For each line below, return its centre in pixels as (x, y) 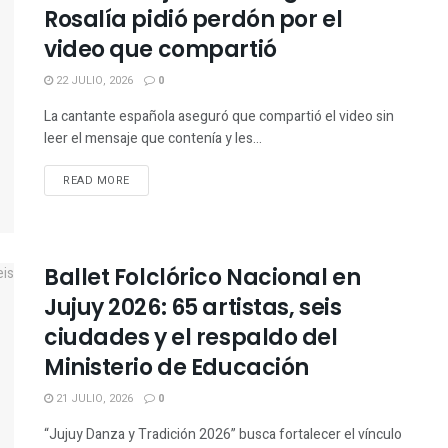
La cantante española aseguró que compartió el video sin (219, 117)
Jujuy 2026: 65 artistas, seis (193, 307)
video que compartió (160, 50)
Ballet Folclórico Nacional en (202, 277)
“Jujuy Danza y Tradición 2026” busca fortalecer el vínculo (223, 434)
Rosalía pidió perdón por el (193, 20)
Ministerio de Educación (176, 367)
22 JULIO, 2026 (93, 81)
